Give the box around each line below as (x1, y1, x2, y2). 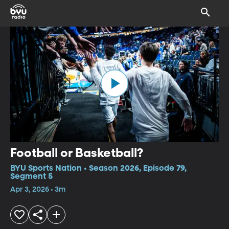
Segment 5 (10, 172, 53, 181)
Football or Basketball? (10, 147, 143, 159)
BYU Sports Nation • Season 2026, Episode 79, (10, 164, 187, 173)
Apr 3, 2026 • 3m (10, 186, 65, 193)
